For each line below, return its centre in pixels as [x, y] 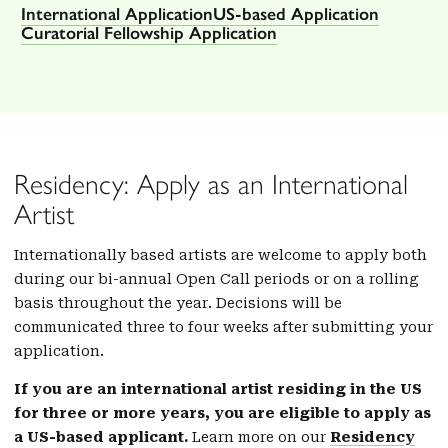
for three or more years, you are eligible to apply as [222, 412]
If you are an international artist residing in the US [218, 388]
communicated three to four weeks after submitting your [223, 326]
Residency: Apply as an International [211, 183]
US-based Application [296, 13]
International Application [117, 13]
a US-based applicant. [103, 436]
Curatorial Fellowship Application [149, 32]
